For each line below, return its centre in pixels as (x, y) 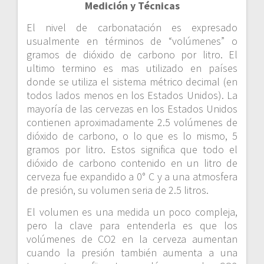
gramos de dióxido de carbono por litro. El (132, 55)
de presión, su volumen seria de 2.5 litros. (118, 190)
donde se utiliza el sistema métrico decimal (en (132, 82)
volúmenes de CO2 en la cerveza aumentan (132, 239)
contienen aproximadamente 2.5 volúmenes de (132, 123)
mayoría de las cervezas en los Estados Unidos (132, 109)
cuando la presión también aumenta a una (132, 253)
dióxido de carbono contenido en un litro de (132, 163)
